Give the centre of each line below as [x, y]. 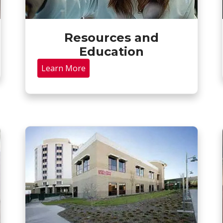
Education [111, 51]
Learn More [63, 68]
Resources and [111, 37]
